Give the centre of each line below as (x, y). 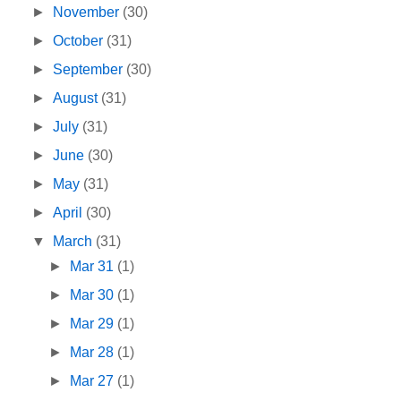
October (80, 41)
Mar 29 (94, 324)
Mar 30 (94, 295)
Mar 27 (94, 381)
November (88, 13)
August (77, 98)
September (90, 70)
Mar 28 (94, 353)
